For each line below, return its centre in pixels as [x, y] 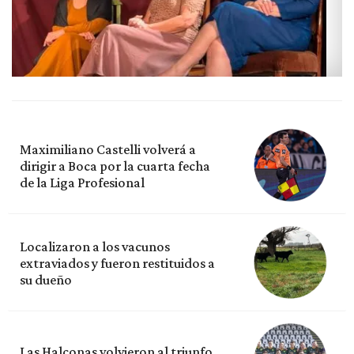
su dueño [46, 280]
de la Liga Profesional [82, 183]
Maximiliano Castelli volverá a [108, 150]
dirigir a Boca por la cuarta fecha [115, 166]
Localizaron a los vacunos [95, 247]
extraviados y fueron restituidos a [117, 264]
